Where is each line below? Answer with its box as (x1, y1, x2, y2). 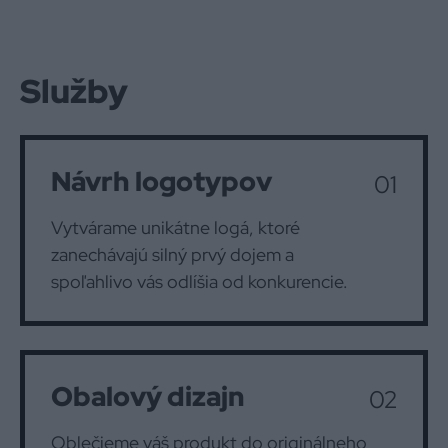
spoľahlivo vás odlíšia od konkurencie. (51, 270, 348, 293)
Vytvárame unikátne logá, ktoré (51, 216, 300, 239)
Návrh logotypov (51, 164, 272, 199)
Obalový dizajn (51, 379, 245, 414)
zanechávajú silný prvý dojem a (51, 243, 294, 266)
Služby (20, 69, 128, 113)
